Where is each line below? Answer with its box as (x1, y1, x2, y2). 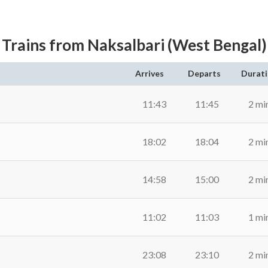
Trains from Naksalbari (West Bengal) (1, 35, 267, 54)
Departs (188, 68, 221, 78)
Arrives (135, 68, 164, 78)
